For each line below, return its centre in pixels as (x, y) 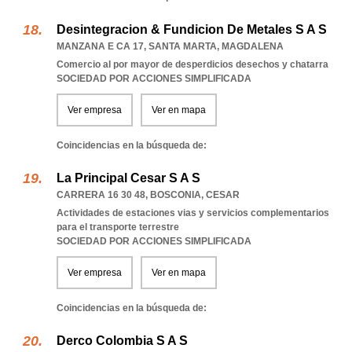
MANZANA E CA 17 (100, 46)
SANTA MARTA (183, 46)
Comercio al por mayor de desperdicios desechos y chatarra (192, 64)
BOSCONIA (176, 195)
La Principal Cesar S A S (128, 178)
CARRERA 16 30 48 (101, 195)
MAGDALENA (253, 46)
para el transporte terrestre (118, 227)
